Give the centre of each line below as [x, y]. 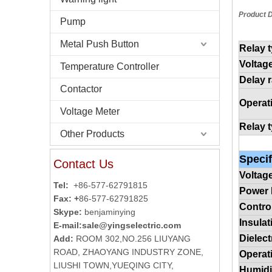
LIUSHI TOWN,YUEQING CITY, [114, 265]
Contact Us [83, 164]
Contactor [81, 89]
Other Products [92, 134]
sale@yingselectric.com [131, 225]
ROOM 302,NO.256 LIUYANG [133, 239]
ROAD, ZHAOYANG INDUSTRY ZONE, [128, 252]
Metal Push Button [100, 44]
